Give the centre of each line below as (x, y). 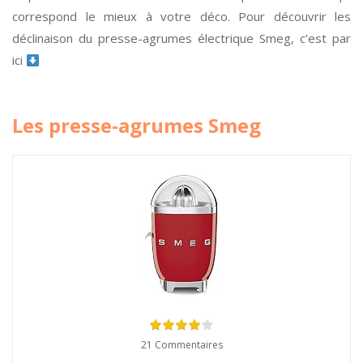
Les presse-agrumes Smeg (137, 125)
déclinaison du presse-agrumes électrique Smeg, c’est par (181, 38)
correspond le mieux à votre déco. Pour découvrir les (181, 16)
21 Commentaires (181, 345)
